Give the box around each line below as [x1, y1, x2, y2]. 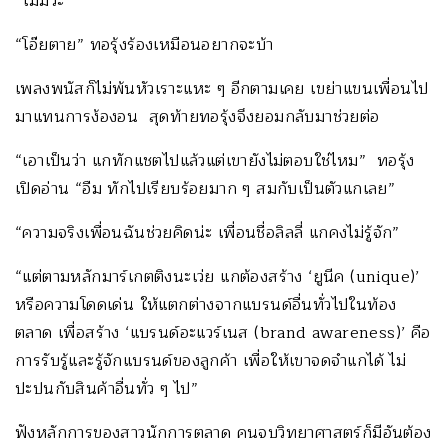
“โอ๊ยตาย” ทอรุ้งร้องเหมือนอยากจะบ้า [15, 31, 274, 58]
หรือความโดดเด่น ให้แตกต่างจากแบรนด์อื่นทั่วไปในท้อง [15, 291, 397, 318]
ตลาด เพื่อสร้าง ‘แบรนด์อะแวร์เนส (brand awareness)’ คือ [15, 319, 431, 346]
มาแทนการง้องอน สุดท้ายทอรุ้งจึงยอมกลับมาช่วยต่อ [15, 103, 380, 130]
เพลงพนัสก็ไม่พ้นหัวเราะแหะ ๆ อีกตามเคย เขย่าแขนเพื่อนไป [15, 75, 429, 102]
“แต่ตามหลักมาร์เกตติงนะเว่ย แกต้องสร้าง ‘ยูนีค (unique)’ [15, 263, 420, 290]
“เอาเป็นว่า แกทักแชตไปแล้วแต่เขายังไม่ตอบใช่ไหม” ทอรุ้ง [15, 147, 415, 174]
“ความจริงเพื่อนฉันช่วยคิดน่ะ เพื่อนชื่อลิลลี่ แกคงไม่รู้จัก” [15, 219, 400, 246]
